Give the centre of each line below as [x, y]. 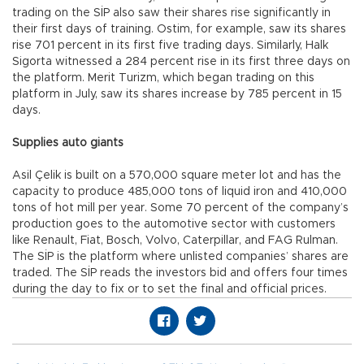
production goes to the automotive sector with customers [174, 224]
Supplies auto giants [68, 143]
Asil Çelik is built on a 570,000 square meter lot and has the [177, 175]
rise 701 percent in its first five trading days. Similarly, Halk [170, 45]
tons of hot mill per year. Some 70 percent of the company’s [180, 208]
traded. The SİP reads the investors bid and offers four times [180, 273]
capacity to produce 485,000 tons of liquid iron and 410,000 [180, 191]
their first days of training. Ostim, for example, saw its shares [179, 29]
